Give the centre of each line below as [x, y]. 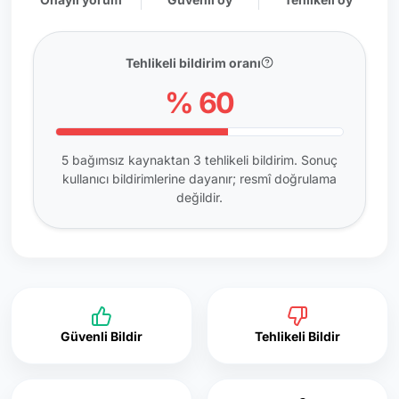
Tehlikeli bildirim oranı [193, 62]
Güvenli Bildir [102, 336]
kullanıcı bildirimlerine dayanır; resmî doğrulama [199, 178]
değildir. [199, 197]
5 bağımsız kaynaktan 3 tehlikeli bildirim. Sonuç [199, 159]
